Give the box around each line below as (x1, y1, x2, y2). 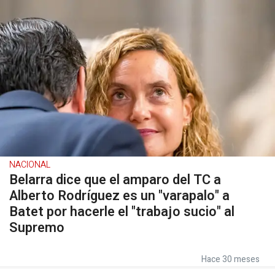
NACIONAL (9, 158, 50, 171)
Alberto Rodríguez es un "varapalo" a (9, 186, 230, 206)
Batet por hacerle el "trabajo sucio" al (9, 202, 234, 222)
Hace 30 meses (201, 253, 260, 266)
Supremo (9, 218, 64, 238)
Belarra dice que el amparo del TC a (9, 170, 221, 190)
